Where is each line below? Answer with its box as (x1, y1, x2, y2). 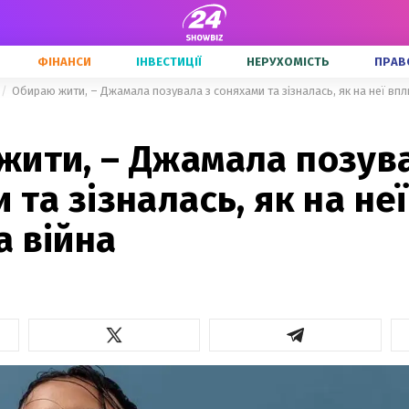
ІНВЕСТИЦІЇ (136, 55, 202, 68)
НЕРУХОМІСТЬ (246, 55, 330, 68)
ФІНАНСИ (37, 55, 91, 68)
